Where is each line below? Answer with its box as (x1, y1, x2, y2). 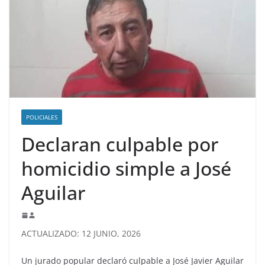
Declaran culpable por (21, 131, 218, 157)
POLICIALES (26, 113, 57, 122)
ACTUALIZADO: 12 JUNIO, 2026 (21, 228, 141, 240)
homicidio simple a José (21, 156, 231, 182)
